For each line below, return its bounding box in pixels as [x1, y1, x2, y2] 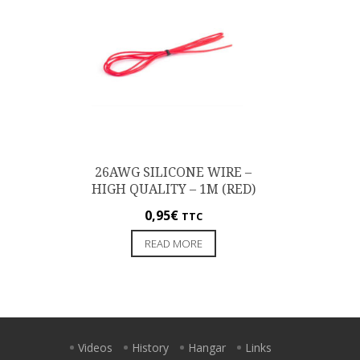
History [132, 339, 169, 355]
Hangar [188, 339, 226, 355]
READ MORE [144, 235, 202, 251]
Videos [78, 339, 112, 355]
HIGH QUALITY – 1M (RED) [91, 181, 256, 197]
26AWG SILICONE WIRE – [95, 164, 252, 180]
